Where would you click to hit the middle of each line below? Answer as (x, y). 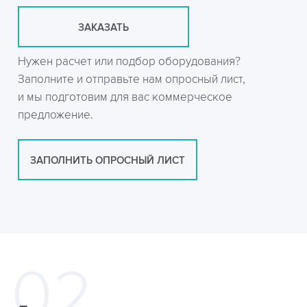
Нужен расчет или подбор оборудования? (129, 61)
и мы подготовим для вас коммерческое (125, 97)
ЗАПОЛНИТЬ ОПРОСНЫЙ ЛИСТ (108, 160)
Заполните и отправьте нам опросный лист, (132, 79)
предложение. (56, 115)
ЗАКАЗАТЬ (103, 27)
